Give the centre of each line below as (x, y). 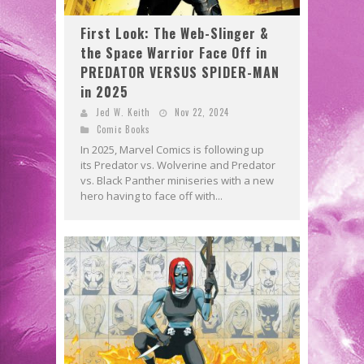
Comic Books (123, 129)
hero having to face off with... (152, 195)
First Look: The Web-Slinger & (175, 33)
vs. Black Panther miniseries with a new (177, 180)
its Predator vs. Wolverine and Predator (178, 165)
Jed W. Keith (123, 112)
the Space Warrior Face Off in (174, 52)
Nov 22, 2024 (202, 112)
